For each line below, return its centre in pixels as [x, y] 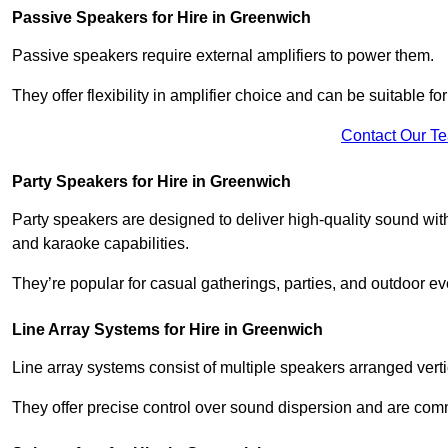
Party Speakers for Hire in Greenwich [151, 181]
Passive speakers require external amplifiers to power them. [223, 55]
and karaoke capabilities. [100, 243]
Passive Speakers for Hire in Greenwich [161, 17]
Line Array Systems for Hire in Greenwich [167, 329]
